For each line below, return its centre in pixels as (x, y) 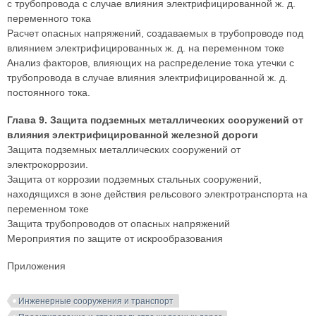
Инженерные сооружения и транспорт (96, 301)
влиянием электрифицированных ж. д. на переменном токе (146, 48)
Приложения (36, 266)
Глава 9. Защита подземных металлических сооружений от (155, 120)
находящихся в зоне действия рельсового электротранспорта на (157, 194)
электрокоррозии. (48, 164)
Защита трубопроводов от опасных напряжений (119, 224)
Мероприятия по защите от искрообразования (115, 238)
